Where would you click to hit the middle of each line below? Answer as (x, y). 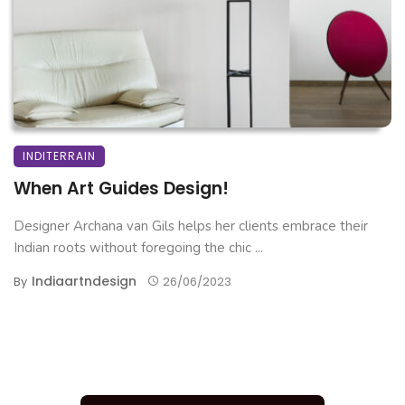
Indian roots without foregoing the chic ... (138, 248)
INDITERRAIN (59, 156)
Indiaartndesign (84, 281)
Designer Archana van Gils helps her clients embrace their (191, 226)
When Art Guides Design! (121, 188)
